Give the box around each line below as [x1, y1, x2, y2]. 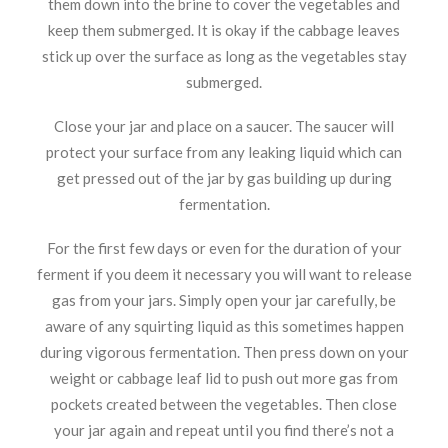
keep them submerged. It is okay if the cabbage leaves [48, 21, 400, 39]
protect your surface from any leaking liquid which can [46, 143, 402, 161]
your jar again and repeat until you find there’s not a [54, 421, 394, 439]
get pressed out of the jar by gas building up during [56, 169, 392, 187]
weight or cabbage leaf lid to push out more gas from [50, 369, 398, 387]
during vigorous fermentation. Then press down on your [39, 343, 409, 361]
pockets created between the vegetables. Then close [51, 395, 397, 413]
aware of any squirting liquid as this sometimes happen [44, 317, 404, 335]
